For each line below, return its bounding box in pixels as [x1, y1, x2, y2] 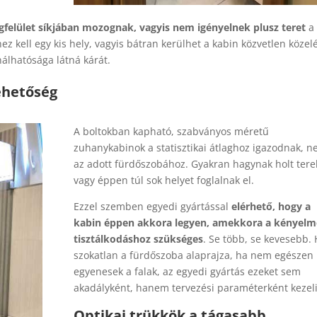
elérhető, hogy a [231, 199, 311, 213]
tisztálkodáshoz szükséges [73, 231, 203, 246]
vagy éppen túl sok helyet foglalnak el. [73, 173, 254, 187]
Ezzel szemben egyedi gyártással [73, 199, 231, 213]
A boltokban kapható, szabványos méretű [73, 124, 269, 138]
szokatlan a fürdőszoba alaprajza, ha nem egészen [73, 248, 313, 262]
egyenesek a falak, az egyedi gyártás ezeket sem [73, 264, 301, 278]
